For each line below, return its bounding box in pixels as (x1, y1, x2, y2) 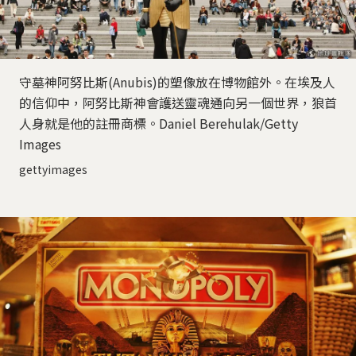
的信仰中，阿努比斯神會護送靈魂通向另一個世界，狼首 (19, 93, 337, 113)
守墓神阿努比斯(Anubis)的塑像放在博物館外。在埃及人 (19, 72, 335, 92)
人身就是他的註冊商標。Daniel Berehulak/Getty (19, 114, 298, 133)
